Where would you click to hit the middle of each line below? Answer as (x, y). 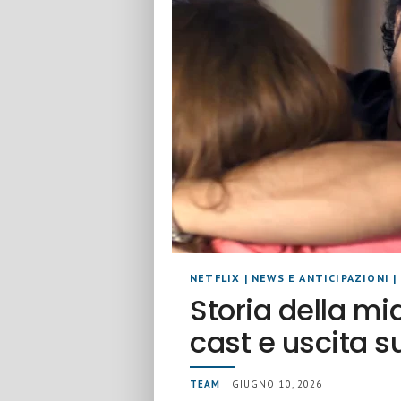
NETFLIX (215, 278)
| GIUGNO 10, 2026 (272, 384)
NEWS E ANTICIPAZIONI (321, 278)
